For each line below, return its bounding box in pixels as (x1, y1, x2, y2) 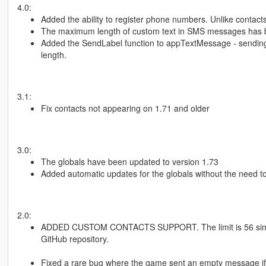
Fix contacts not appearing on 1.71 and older (40, 102, 210, 115)
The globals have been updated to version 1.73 (40, 156, 218, 168)
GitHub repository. (40, 233, 109, 245)
